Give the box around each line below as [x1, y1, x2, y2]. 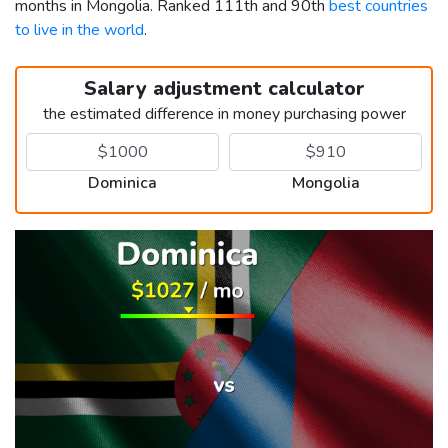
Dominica [88, 171, 157, 194]
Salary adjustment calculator [83, 74, 365, 102]
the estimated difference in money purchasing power [42, 102, 406, 125]
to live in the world [15, 18, 144, 41]
